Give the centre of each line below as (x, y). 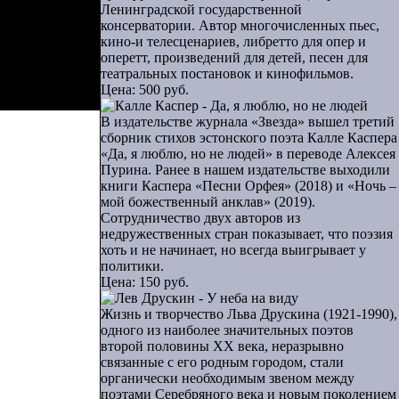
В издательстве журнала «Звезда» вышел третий (248, 122)
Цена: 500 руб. (145, 90)
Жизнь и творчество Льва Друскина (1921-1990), (249, 314)
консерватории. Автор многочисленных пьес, (240, 25)
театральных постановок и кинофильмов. (227, 73)
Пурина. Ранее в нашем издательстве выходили (245, 170)
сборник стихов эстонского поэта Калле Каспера (249, 138)
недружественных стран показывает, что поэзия (247, 234)
